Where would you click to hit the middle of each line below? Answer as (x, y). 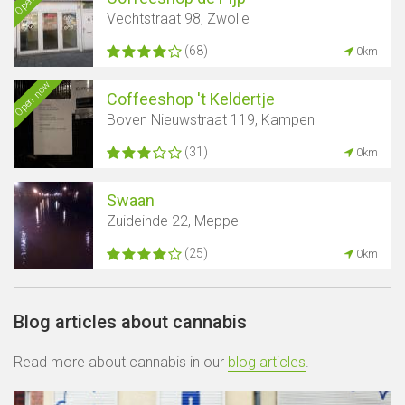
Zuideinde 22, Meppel (174, 221)
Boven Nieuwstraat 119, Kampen (211, 120)
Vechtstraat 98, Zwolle (178, 19)
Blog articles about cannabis (130, 322)
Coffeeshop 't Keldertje (191, 99)
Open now (32, 99)
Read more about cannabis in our (121, 363)
